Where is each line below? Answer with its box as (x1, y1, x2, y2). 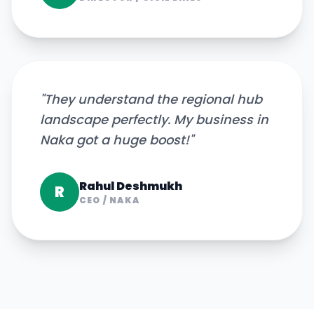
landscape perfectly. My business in (40, 111, 268, 128)
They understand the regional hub (44, 90, 262, 108)
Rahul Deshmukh (79, 178, 182, 194)
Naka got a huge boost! (40, 131, 189, 149)
